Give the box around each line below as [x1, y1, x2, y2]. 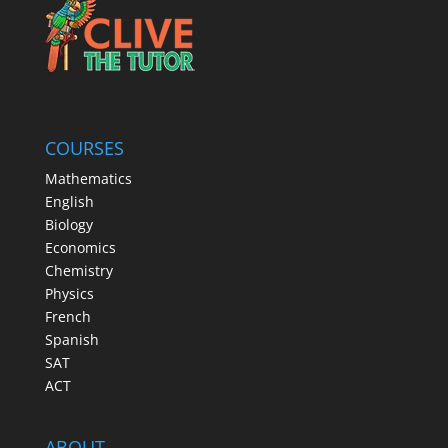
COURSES [44, 135, 124, 160]
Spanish [44, 329, 99, 349]
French [44, 306, 91, 326]
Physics [44, 283, 94, 303]
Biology [44, 214, 93, 234]
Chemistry [44, 260, 113, 280]
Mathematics [44, 168, 132, 188]
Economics [44, 237, 116, 257]
